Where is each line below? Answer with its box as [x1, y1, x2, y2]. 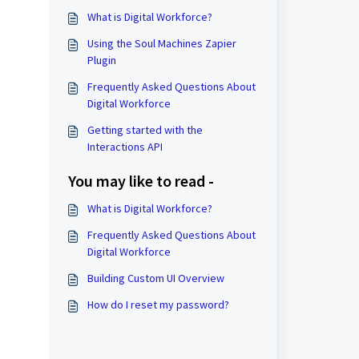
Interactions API [87, 139, 163, 154]
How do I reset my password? [87, 297, 229, 312]
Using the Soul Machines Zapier [87, 36, 236, 50]
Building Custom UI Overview [87, 271, 224, 285]
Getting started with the [87, 123, 203, 137]
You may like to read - [67, 171, 214, 191]
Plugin [87, 53, 116, 67]
